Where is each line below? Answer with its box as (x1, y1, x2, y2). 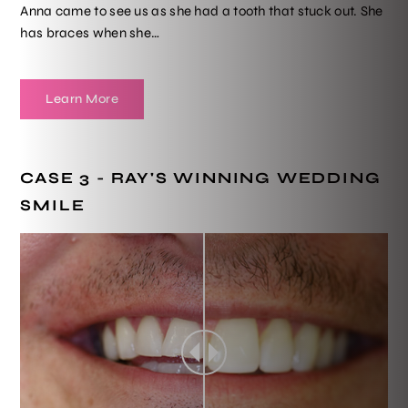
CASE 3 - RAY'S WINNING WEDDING (20, 168, 382, 188)
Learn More (46, 90, 119, 107)
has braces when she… (20, 24, 160, 41)
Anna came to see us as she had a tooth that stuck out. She (20, 2, 383, 19)
